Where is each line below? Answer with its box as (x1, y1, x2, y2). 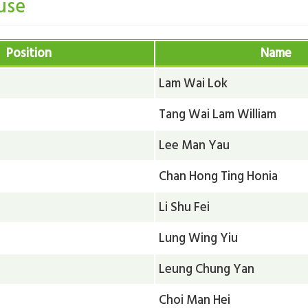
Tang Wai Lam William (159, 103, 277, 124)
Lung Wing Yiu (159, 227, 239, 248)
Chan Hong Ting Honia (159, 165, 278, 186)
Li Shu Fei (159, 196, 210, 217)
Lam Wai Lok (159, 72, 228, 93)
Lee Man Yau (159, 134, 230, 155)
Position (5, 42, 52, 63)
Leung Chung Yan (159, 258, 255, 279)
